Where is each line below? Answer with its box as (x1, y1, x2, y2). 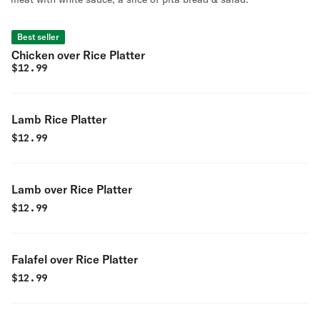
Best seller (17, 31, 59, 42)
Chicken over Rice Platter (11, 48, 145, 62)
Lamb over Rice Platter (11, 182, 132, 196)
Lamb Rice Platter (11, 112, 106, 126)
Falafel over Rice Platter (11, 252, 138, 266)
